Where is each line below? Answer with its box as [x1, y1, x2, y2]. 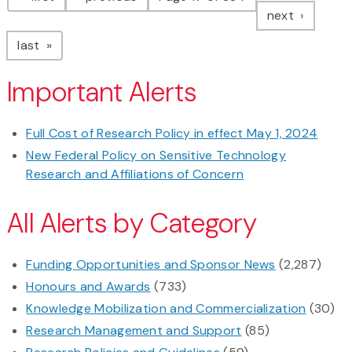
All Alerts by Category [7, 206, 258, 242]
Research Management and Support [26, 322, 242, 339]
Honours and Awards [26, 278, 151, 295]
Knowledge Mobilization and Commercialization [26, 300, 306, 317]
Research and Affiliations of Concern [26, 166, 244, 183]
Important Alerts [7, 75, 196, 111]
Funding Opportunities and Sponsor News [26, 256, 276, 273]
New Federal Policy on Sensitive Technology [26, 147, 286, 164]
